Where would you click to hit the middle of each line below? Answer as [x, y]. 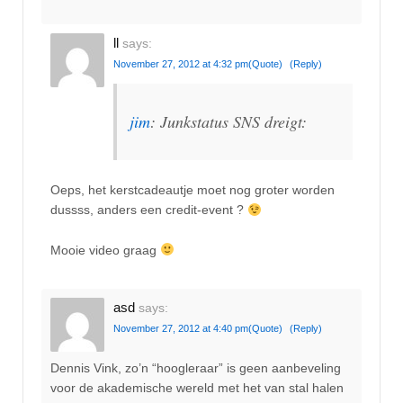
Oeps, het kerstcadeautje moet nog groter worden [193, 190]
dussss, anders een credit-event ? [149, 210]
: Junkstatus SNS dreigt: [228, 121]
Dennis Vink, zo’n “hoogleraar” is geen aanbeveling [196, 368]
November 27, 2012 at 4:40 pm [181, 328]
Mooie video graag [105, 250]
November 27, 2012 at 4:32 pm [181, 64]
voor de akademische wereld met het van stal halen [197, 388]
